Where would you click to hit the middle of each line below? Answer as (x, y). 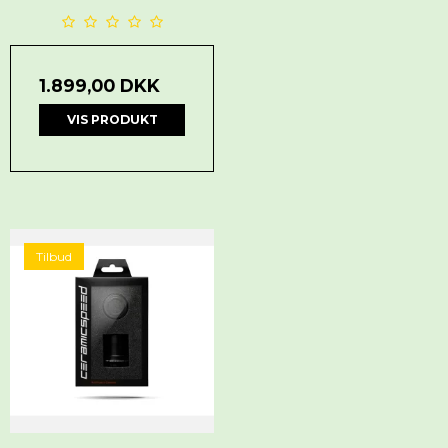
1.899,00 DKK (99, 85)
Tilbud (54, 256)
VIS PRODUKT (112, 119)
